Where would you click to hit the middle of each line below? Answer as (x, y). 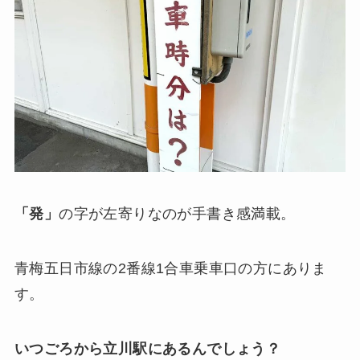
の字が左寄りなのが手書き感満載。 (177, 214)
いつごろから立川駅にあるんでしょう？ (147, 348)
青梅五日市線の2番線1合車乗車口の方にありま (170, 268)
